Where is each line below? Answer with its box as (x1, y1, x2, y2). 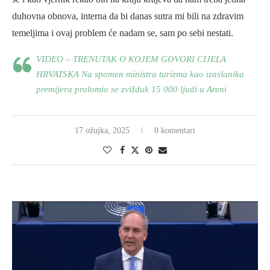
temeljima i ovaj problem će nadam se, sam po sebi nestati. (12, 27, 233, 38)
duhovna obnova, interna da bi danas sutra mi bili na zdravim (12, 10, 243, 21)
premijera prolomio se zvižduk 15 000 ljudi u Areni (36, 84, 227, 94)
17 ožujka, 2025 (75, 125, 130, 135)
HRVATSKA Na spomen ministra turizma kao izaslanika (36, 69, 244, 79)
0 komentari (154, 125, 195, 135)
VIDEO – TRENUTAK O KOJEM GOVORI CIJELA (36, 54, 226, 64)
